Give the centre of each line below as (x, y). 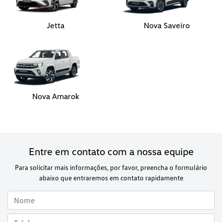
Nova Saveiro (166, 25)
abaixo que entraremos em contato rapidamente (111, 178)
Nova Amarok (55, 96)
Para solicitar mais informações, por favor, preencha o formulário (111, 167)
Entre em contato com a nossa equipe (111, 151)
